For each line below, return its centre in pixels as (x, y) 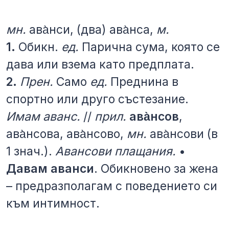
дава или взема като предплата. (100, 64)
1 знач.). (31, 151)
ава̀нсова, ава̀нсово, (66, 134)
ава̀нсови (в (182, 134)
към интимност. (53, 203)
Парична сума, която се (149, 47)
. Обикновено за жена (156, 168)
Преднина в (143, 82)
